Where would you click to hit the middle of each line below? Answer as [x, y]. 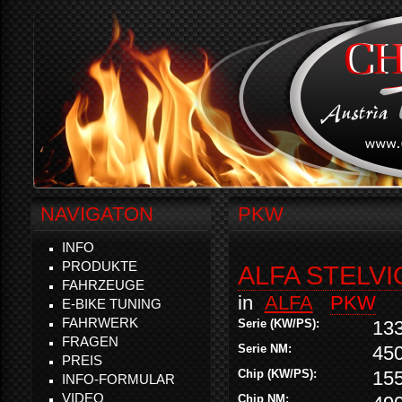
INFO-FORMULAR [118, 379]
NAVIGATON [97, 214]
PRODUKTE [100, 266]
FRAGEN [90, 341]
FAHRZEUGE [103, 285]
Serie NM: [267, 349]
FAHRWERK [100, 323]
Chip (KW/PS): [279, 374]
